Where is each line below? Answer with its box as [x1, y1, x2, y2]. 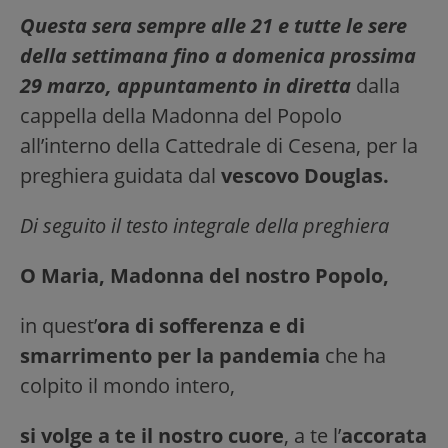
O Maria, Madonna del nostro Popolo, [20, 262, 389, 290]
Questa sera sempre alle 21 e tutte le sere [20, 12, 407, 40]
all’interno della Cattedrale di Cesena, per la [20, 132, 418, 160]
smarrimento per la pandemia [20, 342, 320, 370]
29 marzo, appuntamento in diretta [20, 72, 356, 100]
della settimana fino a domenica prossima [20, 42, 416, 70]
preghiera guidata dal [20, 162, 216, 190]
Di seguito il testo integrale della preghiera [20, 212, 389, 240]
